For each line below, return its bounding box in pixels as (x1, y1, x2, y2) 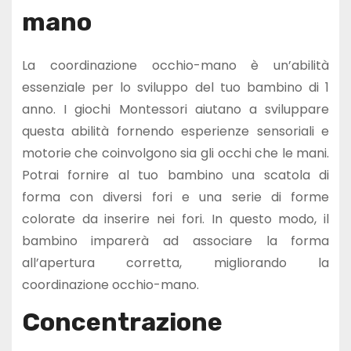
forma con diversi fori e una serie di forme (21, 188, 330, 207)
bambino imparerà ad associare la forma (21, 232, 330, 251)
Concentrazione (21, 306, 223, 337)
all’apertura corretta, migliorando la (21, 254, 330, 273)
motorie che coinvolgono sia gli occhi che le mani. (21, 144, 330, 163)
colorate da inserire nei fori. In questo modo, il (21, 210, 330, 229)
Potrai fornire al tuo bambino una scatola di (21, 166, 330, 185)
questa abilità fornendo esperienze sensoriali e (21, 122, 330, 141)
